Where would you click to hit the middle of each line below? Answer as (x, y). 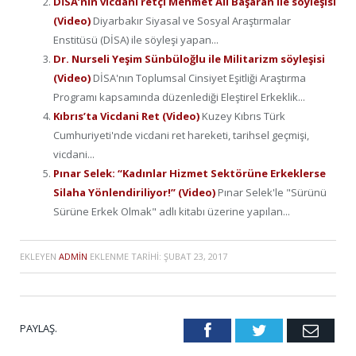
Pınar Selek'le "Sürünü (272, 192)
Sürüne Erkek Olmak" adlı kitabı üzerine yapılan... (172, 211)
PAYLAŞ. (39, 328)
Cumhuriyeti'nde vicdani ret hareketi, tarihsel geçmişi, (181, 135)
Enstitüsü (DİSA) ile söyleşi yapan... (136, 39)
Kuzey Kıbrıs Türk (244, 116)
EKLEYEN (39, 256)
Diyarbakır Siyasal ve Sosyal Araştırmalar (192, 20)
